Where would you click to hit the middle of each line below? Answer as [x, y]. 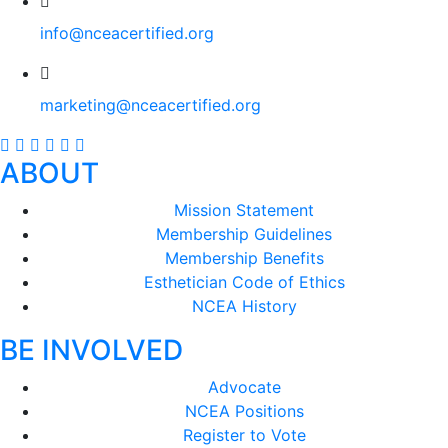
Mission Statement [244, 210]
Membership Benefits [244, 258]
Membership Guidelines [244, 234]
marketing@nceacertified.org [150, 105]
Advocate [244, 387]
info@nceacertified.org [127, 33]
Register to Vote [244, 435]
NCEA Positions [244, 411]
